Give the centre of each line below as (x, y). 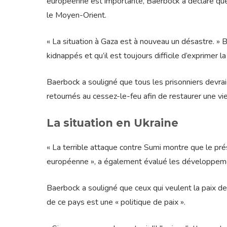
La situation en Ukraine (112, 123)
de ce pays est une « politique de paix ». (116, 202)
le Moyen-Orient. (77, 15)
